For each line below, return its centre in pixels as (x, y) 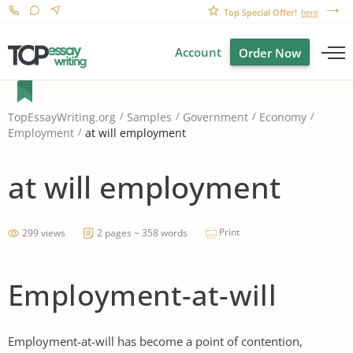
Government (216, 117)
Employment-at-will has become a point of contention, (155, 341)
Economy (283, 117)
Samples (149, 117)
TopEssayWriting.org (62, 117)
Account (198, 52)
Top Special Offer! (260, 12)
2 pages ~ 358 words (142, 232)
